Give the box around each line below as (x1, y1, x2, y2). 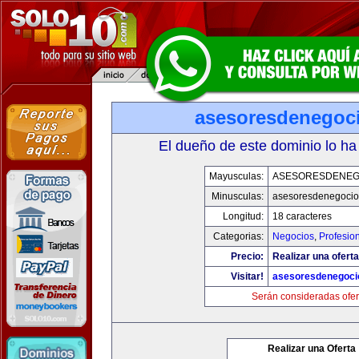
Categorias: (212, 231, 264, 242)
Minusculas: (211, 191, 264, 202)
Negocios (272, 231, 314, 242)
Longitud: (222, 211, 264, 222)
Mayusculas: (208, 171, 264, 182)
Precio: (230, 251, 264, 262)
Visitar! (230, 271, 264, 282)
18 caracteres (272, 211, 332, 222)
